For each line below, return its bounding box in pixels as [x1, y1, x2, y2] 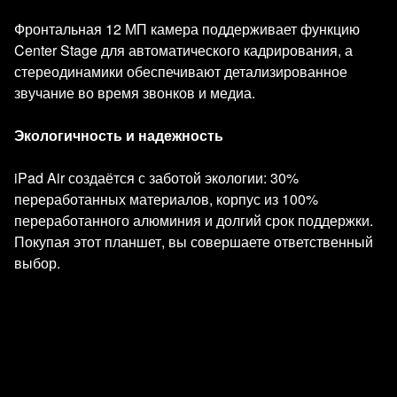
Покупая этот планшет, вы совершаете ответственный [14, 231, 373, 252]
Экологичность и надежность [14, 125, 223, 145]
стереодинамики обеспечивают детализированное [14, 61, 347, 82]
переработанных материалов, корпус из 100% [14, 189, 318, 209]
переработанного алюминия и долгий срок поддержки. [14, 210, 373, 230]
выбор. [14, 253, 60, 273]
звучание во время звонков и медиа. [14, 82, 255, 103]
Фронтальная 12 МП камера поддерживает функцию [14, 19, 360, 39]
